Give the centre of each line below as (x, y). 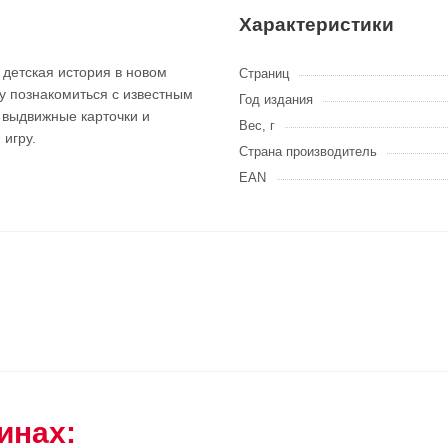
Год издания (276, 99)
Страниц (264, 73)
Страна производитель (308, 151)
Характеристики (316, 24)
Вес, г (257, 125)
